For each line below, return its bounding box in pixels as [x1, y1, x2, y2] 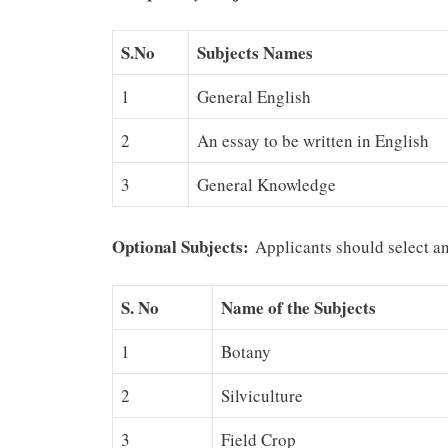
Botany [221, 340, 271, 364]
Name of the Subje [221, 295, 355, 321]
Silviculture [221, 384, 303, 408]
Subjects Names [197, 40, 313, 66]
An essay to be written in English [197, 129, 429, 153]
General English [197, 85, 311, 109]
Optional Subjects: [112, 233, 255, 259]
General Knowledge [197, 173, 336, 197]
